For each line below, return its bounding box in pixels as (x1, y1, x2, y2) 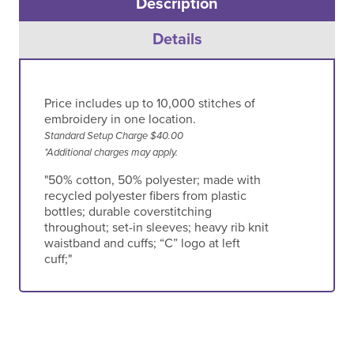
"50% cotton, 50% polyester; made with (43, 171, 261, 188)
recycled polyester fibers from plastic (43, 187, 247, 204)
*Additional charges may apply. (43, 145, 178, 159)
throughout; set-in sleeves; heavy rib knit (43, 219, 269, 235)
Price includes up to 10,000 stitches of (43, 95, 255, 111)
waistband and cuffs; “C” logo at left (43, 235, 240, 251)
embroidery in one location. (43, 111, 196, 127)
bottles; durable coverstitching (43, 203, 212, 220)
